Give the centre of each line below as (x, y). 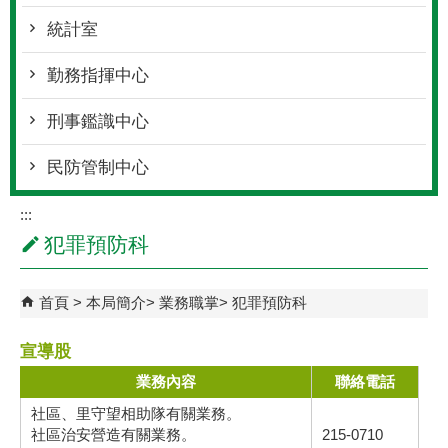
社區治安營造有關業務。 (113, 434)
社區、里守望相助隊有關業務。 (136, 413)
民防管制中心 (98, 167)
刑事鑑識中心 (98, 121)
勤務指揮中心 (98, 75)
